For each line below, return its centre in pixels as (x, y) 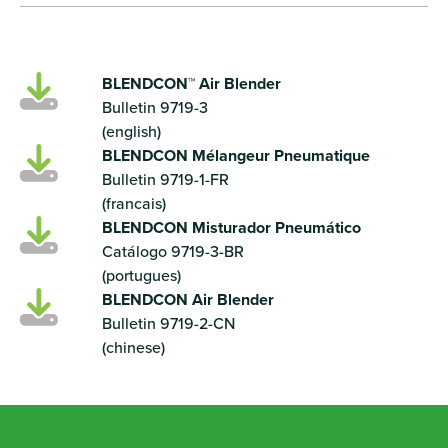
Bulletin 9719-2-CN (168, 323)
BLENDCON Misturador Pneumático (231, 227)
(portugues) (141, 275)
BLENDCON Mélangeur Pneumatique (235, 155)
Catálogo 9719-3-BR (172, 251)
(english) (131, 131)
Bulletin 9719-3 (154, 107)
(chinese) (133, 347)
